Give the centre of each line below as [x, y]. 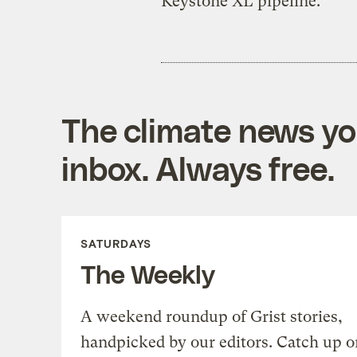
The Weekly [147, 273]
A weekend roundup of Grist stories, [211, 316]
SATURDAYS [116, 243]
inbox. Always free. [198, 168]
